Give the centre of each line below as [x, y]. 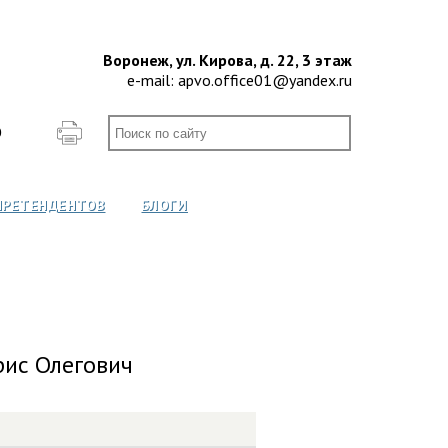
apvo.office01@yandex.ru [265, 80]
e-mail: [152, 80]
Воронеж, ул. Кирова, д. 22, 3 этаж [227, 60]
